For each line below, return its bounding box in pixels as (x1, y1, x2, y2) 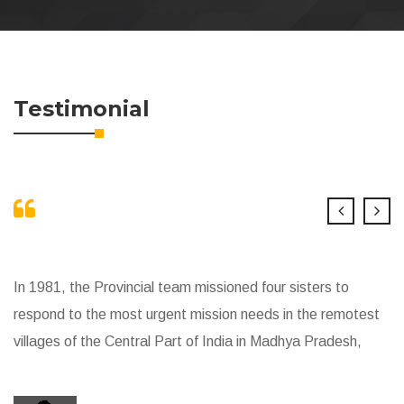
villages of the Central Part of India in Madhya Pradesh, (14, 334, 362, 350)
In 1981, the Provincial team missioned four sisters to (14, 280, 349, 296)
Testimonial (14, 96, 150, 123)
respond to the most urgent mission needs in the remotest (14, 307, 380, 323)
